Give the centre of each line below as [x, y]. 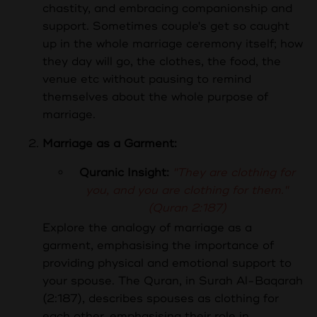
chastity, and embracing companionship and [167, 9]
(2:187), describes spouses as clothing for [161, 299]
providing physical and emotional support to [167, 264]
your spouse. [80, 281]
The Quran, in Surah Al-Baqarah [211, 281]
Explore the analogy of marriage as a [147, 228]
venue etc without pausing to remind [147, 80]
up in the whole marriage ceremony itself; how [173, 44]
